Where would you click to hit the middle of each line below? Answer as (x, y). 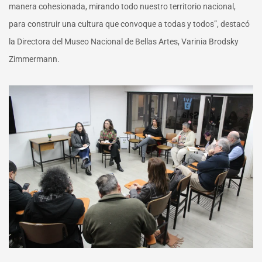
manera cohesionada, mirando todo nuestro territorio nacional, (122, 6)
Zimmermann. (34, 59)
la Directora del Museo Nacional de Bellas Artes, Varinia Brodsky (124, 41)
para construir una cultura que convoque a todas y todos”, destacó (129, 24)
